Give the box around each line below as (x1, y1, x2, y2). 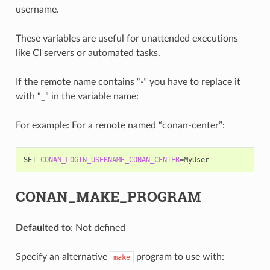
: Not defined (70, 222, 125, 233)
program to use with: (133, 251, 224, 262)
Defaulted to (15, 222, 71, 233)
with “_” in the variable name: (15, 91, 139, 101)
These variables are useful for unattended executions (15, 33, 238, 43)
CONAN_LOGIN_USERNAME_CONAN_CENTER (40, 155, 180, 164)
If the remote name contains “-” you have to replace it (15, 77, 240, 87)
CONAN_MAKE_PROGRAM (15, 186, 201, 206)
